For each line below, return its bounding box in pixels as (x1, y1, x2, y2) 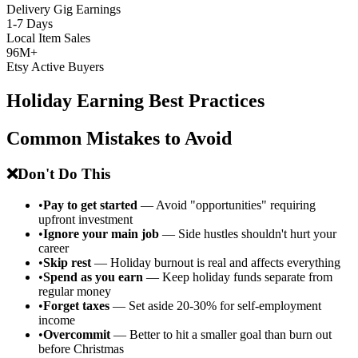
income (38, 312, 75, 327)
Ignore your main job (43, 226, 159, 241)
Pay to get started (43, 197, 137, 212)
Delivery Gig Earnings (6, 2, 121, 17)
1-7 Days (6, 17, 53, 31)
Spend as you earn (43, 269, 143, 284)
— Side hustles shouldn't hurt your (159, 226, 336, 241)
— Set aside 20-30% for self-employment (109, 298, 321, 312)
